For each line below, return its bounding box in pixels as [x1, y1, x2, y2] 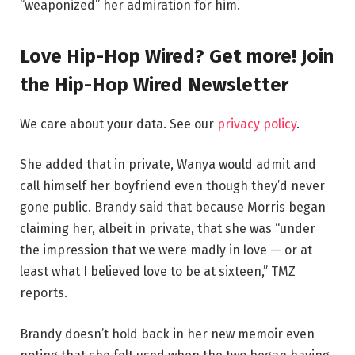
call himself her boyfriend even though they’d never [20, 178, 325, 194]
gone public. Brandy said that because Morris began [20, 200, 326, 216]
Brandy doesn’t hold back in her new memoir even [20, 326, 315, 342]
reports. [20, 285, 67, 301]
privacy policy [217, 116, 296, 132]
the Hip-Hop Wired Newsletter [20, 73, 288, 96]
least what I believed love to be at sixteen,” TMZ [20, 264, 296, 280]
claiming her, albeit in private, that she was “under [20, 221, 315, 237]
